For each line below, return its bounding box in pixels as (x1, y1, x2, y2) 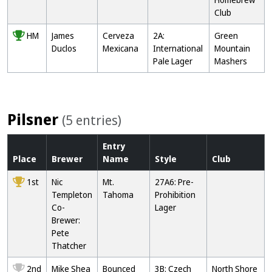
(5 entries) (62, 111, 121, 129)
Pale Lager (153, 55, 192, 67)
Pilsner (7, 109, 62, 129)
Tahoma (103, 189, 134, 200)
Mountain (214, 42, 250, 54)
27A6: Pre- (155, 176, 194, 188)
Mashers (214, 55, 247, 67)
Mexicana (103, 42, 138, 54)
